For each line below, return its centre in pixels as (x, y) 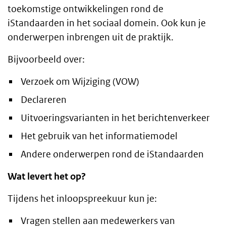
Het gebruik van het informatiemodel (99, 136)
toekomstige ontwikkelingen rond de (86, 9)
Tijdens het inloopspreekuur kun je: (82, 199)
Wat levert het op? (47, 177)
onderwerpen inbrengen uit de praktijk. (91, 37)
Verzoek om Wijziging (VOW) (80, 82)
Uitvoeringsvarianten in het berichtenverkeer (115, 118)
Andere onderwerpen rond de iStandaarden (112, 154)
